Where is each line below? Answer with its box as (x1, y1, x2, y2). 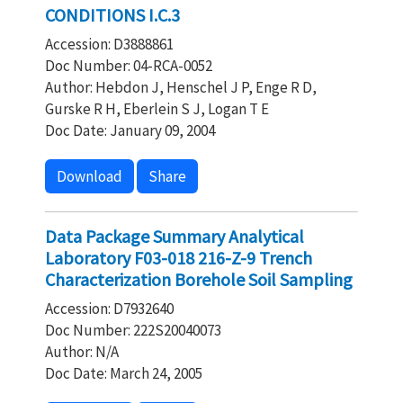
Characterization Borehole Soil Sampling (45, 268, 353, 291)
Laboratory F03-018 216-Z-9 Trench (45, 246, 312, 269)
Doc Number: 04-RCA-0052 (45, 56, 212, 76)
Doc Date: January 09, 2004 (45, 121, 215, 140)
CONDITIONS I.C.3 (45, 4, 180, 26)
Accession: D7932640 (45, 299, 174, 318)
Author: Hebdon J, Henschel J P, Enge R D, (45, 77, 317, 97)
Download (57, 166, 122, 186)
